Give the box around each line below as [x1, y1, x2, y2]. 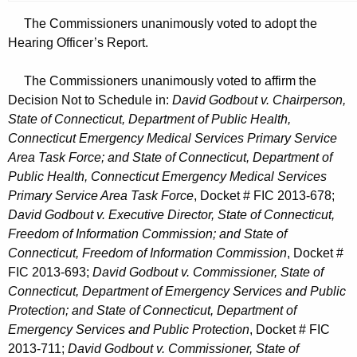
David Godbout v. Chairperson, [172, 93, 346, 108]
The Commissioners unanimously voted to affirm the [8, 74, 316, 88]
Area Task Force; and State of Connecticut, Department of [8, 151, 332, 165]
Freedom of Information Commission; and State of [8, 227, 287, 241]
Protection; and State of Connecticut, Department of [8, 304, 296, 318]
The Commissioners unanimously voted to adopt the [8, 17, 317, 31]
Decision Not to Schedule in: [8, 93, 172, 108]
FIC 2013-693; [8, 265, 92, 280]
